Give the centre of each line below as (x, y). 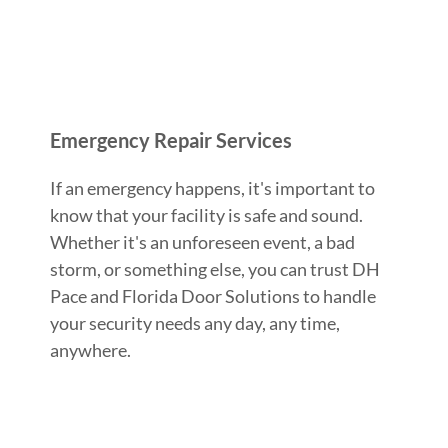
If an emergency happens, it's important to (212, 187)
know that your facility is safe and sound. (206, 214)
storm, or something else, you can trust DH (215, 268)
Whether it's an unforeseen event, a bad (202, 241)
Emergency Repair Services (171, 139)
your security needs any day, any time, (195, 322)
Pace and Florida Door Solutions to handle (213, 295)
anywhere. (90, 349)
